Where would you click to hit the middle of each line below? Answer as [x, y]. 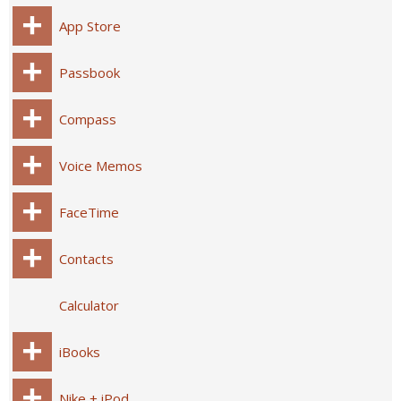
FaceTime [89, 212]
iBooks [80, 352]
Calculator [89, 305]
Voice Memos [101, 166]
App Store [90, 26]
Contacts [86, 259]
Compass [88, 119]
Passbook [90, 73]
